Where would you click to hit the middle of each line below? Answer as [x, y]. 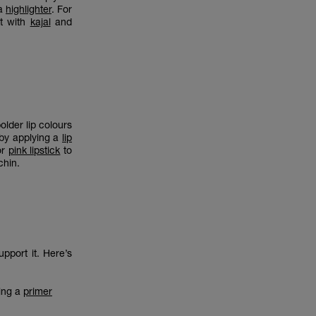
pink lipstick [34, 150]
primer [38, 291]
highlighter [29, 9]
